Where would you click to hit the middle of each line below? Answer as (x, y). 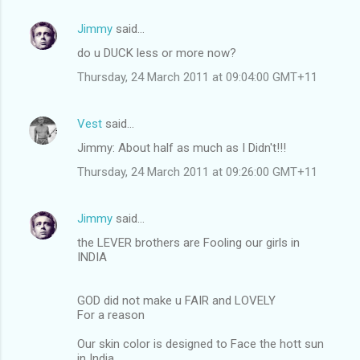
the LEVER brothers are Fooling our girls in (188, 242)
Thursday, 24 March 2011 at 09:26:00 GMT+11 (197, 172)
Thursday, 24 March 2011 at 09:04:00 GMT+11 (197, 77)
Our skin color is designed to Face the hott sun (200, 344)
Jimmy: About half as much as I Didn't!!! (182, 147)
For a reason (111, 315)
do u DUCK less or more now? (157, 53)
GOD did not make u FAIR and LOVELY (176, 300)
